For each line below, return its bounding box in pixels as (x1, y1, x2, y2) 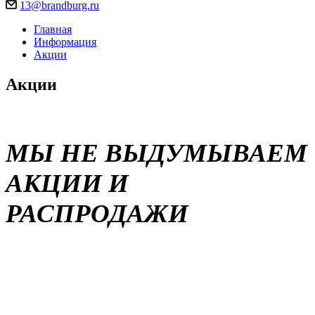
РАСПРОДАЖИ (6, 198, 188, 228)
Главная (34, 23, 72, 35)
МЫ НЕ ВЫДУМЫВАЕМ (6, 138, 307, 167)
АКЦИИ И (6, 168, 129, 198)
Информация (34, 36, 96, 48)
